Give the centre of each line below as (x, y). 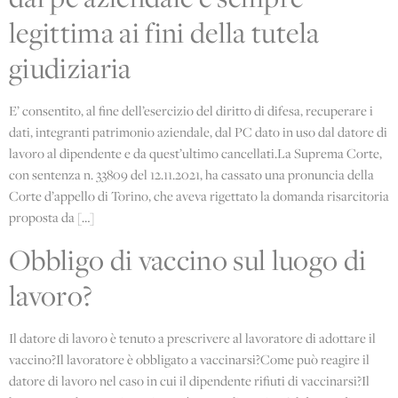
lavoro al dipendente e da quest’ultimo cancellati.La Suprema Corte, (195, 153)
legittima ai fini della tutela (164, 32)
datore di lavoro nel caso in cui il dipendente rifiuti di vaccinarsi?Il (189, 380)
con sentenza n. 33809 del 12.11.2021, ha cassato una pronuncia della (191, 174)
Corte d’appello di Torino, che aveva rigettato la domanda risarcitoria (199, 195)
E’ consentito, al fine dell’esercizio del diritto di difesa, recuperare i (191, 110)
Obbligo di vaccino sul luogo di (188, 259)
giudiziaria (70, 68)
